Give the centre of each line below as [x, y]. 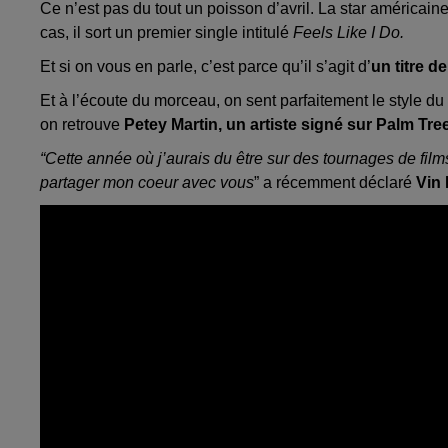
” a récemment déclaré [335, 183]
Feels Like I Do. [346, 33]
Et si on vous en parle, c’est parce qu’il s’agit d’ [205, 67]
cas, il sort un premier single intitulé [164, 33]
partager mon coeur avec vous [147, 183]
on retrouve [80, 125]
